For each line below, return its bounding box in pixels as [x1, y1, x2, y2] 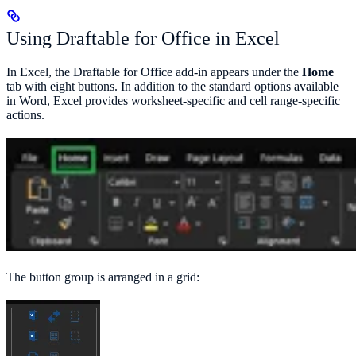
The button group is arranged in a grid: [6, 269, 199, 284]
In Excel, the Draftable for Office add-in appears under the [6, 64, 302, 79]
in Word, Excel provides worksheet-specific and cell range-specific [6, 93, 340, 107]
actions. [6, 107, 44, 122]
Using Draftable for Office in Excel [6, 27, 280, 48]
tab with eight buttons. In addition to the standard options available [6, 79, 339, 93]
